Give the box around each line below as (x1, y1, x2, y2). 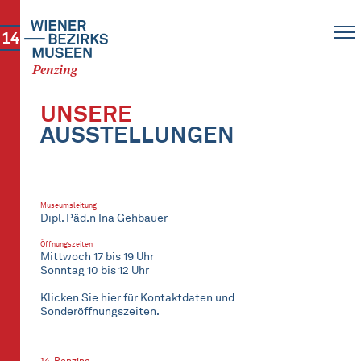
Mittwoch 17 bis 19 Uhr (40, 250, 154, 263)
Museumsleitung (40, 201, 97, 210)
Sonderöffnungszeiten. (40, 305, 160, 318)
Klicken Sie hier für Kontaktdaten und (40, 291, 234, 305)
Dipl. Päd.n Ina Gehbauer (40, 211, 168, 225)
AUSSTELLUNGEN (40, 121, 234, 148)
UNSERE (40, 100, 132, 127)
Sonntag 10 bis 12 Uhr (40, 263, 149, 277)
